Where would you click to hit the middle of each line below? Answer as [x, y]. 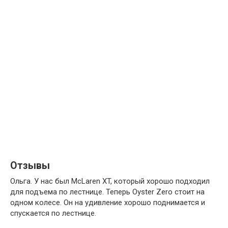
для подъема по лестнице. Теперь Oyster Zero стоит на [107, 192]
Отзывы [30, 166]
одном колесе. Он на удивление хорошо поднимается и [108, 203]
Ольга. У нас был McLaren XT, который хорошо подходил [110, 181]
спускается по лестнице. [53, 213]
